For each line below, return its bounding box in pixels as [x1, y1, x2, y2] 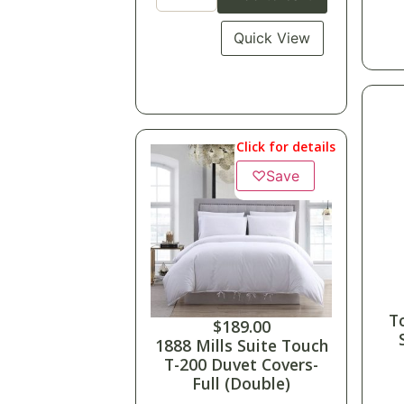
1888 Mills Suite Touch [154, 335, 328, 357]
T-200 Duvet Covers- [164, 353, 319, 376]
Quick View [234, 29, 311, 48]
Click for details [235, 138, 335, 156]
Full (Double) [192, 372, 291, 395]
